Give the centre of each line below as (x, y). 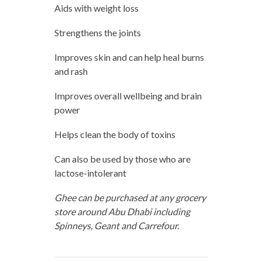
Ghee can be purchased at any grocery (130, 197)
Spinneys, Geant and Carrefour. (116, 225)
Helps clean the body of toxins (115, 134)
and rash (71, 71)
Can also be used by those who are (122, 158)
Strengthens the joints (97, 32)
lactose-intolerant (90, 173)
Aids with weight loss (96, 8)
